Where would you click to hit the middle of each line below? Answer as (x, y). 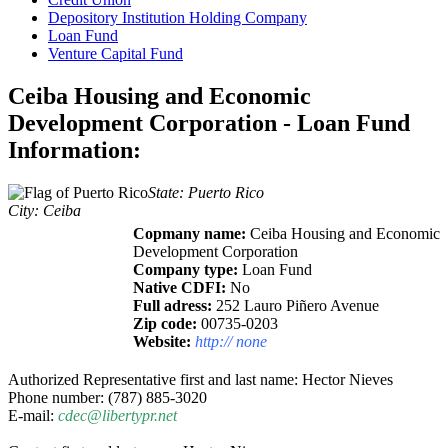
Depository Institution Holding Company (177, 18)
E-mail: (33, 416)
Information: (74, 150)
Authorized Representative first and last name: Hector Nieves (200, 380)
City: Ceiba (44, 211)
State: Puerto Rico (206, 193)
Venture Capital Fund (115, 54)
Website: (162, 342)
